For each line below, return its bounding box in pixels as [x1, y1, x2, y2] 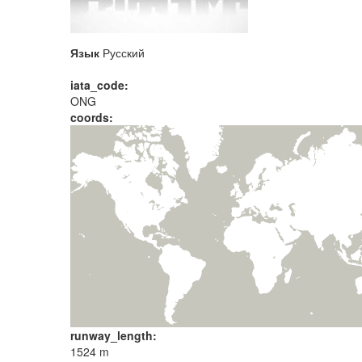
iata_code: [70, 77, 132, 93]
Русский [99, 44, 145, 61]
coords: [70, 109, 116, 125]
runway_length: [70, 327, 160, 343]
